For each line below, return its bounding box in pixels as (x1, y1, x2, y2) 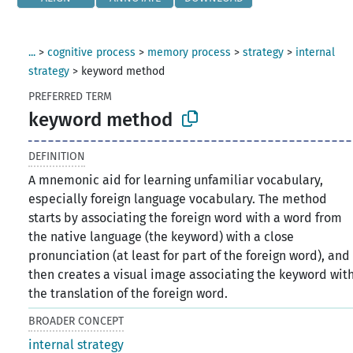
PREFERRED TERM (28, 90, 113, 103)
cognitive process (47, 46, 136, 59)
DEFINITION (28, 149, 86, 163)
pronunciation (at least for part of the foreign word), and (28, 247, 351, 263)
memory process (147, 46, 232, 59)
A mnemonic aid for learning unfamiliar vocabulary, (28, 172, 324, 188)
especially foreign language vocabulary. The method (28, 191, 328, 206)
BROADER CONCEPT (28, 314, 124, 328)
